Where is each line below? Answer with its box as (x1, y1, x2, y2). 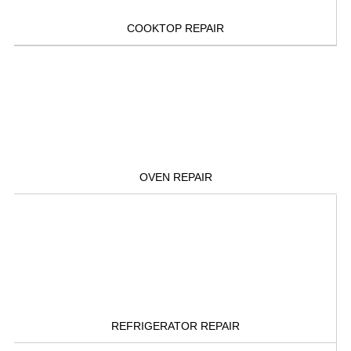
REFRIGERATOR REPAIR (110, 319, 240, 332)
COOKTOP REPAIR (126, 21, 224, 34)
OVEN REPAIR (139, 170, 212, 183)
